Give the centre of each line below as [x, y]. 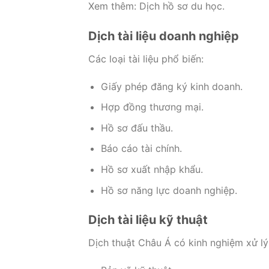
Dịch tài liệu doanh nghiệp [164, 36]
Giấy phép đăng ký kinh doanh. [171, 86]
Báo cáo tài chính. [141, 149]
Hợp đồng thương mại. [152, 107]
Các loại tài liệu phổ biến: [146, 59]
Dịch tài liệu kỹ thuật [148, 220]
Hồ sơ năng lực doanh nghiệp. [169, 190]
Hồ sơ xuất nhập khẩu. [152, 169]
